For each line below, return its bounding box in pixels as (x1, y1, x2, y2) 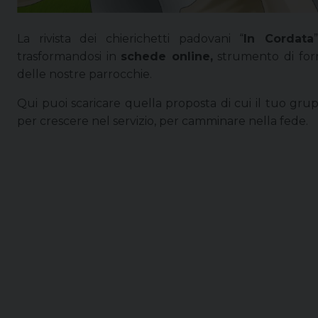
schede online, (121, 49, 213, 63)
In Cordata (243, 31, 314, 45)
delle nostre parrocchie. (17, 67, 152, 81)
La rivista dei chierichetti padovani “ (17, 31, 244, 45)
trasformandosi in (17, 49, 121, 63)
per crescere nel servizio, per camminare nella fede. (17, 114, 308, 128)
